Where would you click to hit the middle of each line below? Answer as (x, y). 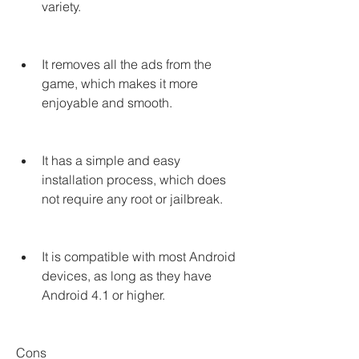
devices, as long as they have (127, 276)
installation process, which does (134, 179)
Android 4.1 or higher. (103, 295)
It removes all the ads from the (127, 64)
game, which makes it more (120, 83)
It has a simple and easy (111, 160)
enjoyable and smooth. (107, 103)
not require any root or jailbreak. (132, 199)
